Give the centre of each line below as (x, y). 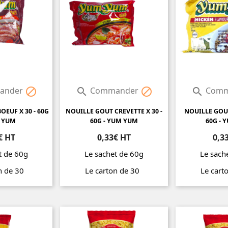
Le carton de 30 (114, 171)
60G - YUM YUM (114, 121)
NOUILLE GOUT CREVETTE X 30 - (114, 111)
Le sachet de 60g (114, 154)
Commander (114, 91)
